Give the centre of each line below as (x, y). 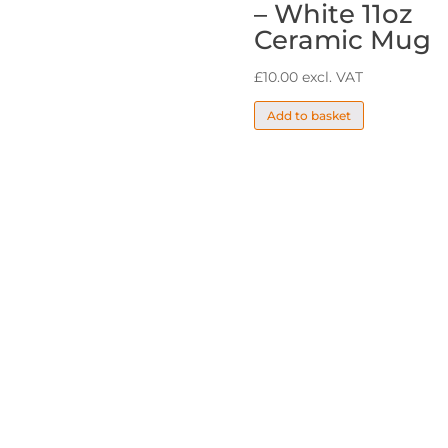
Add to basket (308, 115)
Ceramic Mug (342, 40)
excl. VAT (332, 77)
